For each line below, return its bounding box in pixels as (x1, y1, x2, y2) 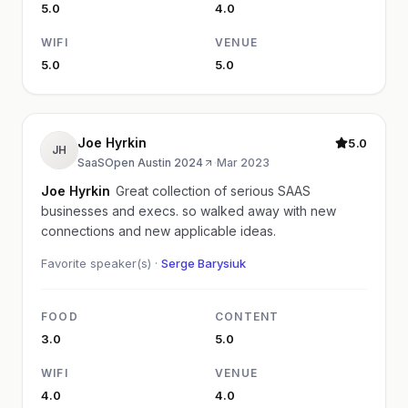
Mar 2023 (217, 155, 270, 169)
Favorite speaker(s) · (41, 255, 161, 270)
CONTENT (215, 309, 280, 323)
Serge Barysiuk (161, 255, 246, 270)
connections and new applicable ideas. (41, 222, 276, 239)
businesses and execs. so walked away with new (41, 202, 182, 219)
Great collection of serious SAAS (116, 182, 311, 199)
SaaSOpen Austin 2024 (77, 155, 203, 169)
